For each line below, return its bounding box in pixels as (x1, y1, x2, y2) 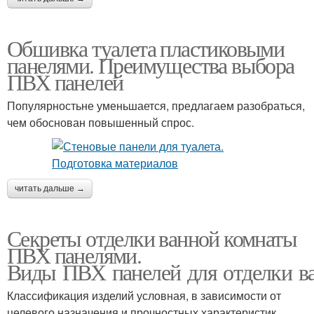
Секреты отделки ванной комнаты (7, 222, 296, 253)
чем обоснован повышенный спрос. (7, 114, 194, 130)
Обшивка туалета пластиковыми (7, 32, 285, 63)
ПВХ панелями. (7, 239, 142, 270)
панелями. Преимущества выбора (7, 49, 294, 80)
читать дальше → (15, 183, 85, 193)
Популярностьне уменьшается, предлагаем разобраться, (7, 97, 305, 114)
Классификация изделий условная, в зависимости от (7, 287, 281, 303)
